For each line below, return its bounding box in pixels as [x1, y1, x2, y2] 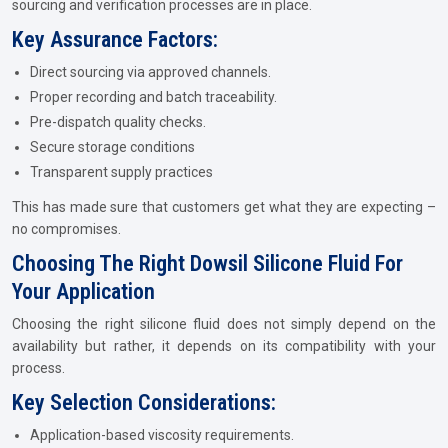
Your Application [12, 279, 155, 304]
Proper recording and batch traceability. [30, 89, 277, 105]
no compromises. [12, 221, 121, 237]
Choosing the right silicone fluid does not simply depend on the [12, 316, 436, 332]
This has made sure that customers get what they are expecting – [12, 199, 436, 215]
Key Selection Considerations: [12, 390, 276, 415]
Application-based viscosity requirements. [30, 427, 294, 443]
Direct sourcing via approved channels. [30, 64, 271, 80]
